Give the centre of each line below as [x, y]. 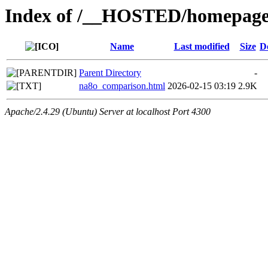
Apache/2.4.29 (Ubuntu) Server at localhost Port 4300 [108, 112]
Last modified [202, 47]
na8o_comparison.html [122, 86]
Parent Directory [110, 73]
